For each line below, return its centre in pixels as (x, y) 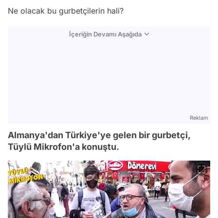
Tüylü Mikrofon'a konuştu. (64, 147)
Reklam (199, 118)
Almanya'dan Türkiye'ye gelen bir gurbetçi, (99, 135)
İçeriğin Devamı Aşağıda (105, 34)
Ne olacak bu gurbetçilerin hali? (66, 11)
